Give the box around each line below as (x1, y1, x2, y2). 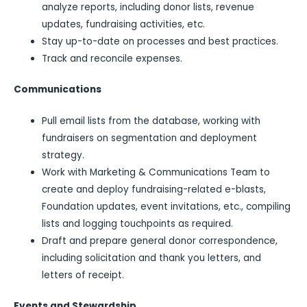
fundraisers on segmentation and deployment (42, 131, 258, 145)
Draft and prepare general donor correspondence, (42, 234, 278, 247)
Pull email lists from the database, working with (42, 114, 261, 127)
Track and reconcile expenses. (42, 51, 183, 65)
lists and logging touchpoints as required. (42, 217, 234, 230)
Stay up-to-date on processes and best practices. (42, 34, 279, 48)
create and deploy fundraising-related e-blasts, (42, 182, 267, 196)
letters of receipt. (42, 268, 125, 282)
